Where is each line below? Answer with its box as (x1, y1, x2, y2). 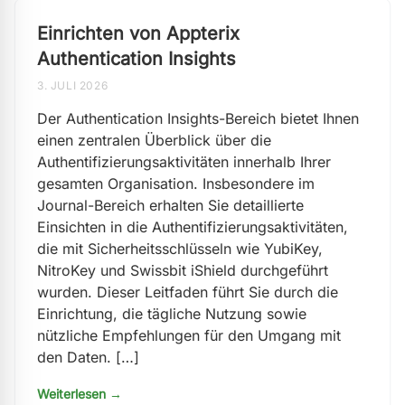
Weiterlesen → (37, 386, 122, 401)
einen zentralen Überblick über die (37, 131, 271, 149)
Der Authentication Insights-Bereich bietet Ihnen (37, 109, 359, 127)
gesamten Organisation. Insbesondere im (37, 174, 315, 193)
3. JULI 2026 (37, 79, 108, 92)
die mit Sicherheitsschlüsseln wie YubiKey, (37, 240, 323, 258)
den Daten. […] (37, 348, 139, 366)
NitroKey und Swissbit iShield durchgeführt (37, 261, 328, 279)
